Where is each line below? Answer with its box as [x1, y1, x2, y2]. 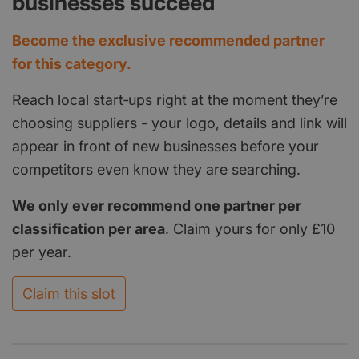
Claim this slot [22, 284, 115, 302]
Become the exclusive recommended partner [12, 31, 325, 49]
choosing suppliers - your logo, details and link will [12, 114, 347, 131]
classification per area [12, 220, 165, 237]
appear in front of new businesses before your [12, 137, 319, 155]
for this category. [12, 54, 131, 72]
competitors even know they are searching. [12, 160, 301, 178]
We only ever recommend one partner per [12, 196, 301, 214]
